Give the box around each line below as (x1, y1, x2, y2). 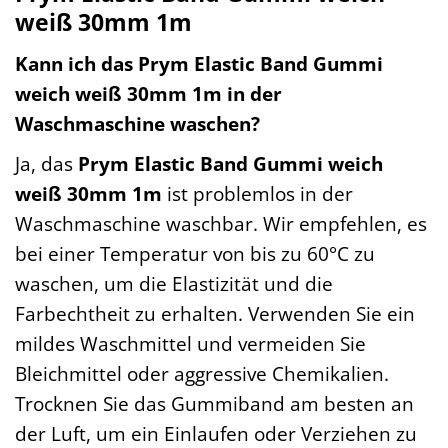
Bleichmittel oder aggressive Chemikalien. (15, 359, 389, 387)
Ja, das (15, 149, 78, 177)
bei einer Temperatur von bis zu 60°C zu (15, 239, 375, 267)
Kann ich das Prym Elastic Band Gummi (15, 50, 383, 77)
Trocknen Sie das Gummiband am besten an (15, 389, 414, 417)
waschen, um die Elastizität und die (15, 269, 333, 297)
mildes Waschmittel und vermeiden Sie (15, 329, 366, 357)
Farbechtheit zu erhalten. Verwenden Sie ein (15, 299, 415, 327)
